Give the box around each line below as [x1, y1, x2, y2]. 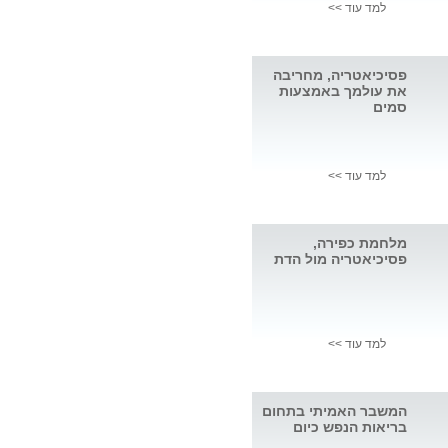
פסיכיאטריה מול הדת [274, 251, 407, 268]
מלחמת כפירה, [313, 235, 407, 252]
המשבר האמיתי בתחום [262, 403, 407, 420]
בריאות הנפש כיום [293, 419, 407, 436]
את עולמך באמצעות [279, 83, 407, 100]
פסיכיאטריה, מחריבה [273, 67, 407, 84]
